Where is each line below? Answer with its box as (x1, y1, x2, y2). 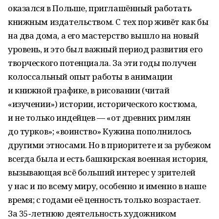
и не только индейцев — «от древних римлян (8, 112, 191, 123)
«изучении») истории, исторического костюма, (8, 98, 197, 109)
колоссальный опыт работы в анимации (8, 71, 173, 82)
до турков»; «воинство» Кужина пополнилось (8, 126, 191, 137)
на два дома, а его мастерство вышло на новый (8, 30, 199, 41)
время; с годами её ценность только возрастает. (8, 194, 201, 205)
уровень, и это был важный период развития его (8, 44, 203, 55)
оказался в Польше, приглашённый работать (8, 2, 192, 14)
